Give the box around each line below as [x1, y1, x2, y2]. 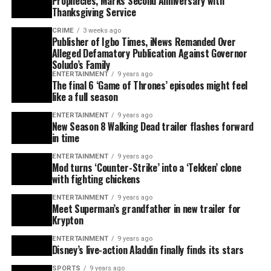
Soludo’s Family [51, 57, 110, 73]
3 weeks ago [82, 27, 121, 35]
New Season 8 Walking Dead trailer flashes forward [51, 119, 253, 134]
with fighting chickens [51, 172, 140, 187]
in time [51, 131, 79, 146]
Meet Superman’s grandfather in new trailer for [51, 201, 241, 217]
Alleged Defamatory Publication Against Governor [51, 46, 247, 61]
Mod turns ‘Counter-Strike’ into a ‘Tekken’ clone [51, 160, 241, 175]
